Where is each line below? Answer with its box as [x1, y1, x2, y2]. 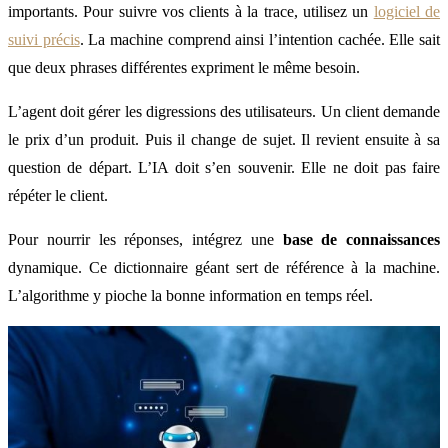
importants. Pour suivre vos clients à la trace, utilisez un [8, 2, 374, 20]
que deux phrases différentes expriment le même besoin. [8, 58, 360, 76]
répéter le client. [8, 186, 108, 204]
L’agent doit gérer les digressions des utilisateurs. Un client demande [8, 102, 440, 120]
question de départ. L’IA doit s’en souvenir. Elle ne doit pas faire [8, 158, 440, 176]
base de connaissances [282, 230, 440, 248]
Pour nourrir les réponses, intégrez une [8, 230, 283, 248]
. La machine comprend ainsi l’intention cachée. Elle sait [79, 30, 441, 48]
